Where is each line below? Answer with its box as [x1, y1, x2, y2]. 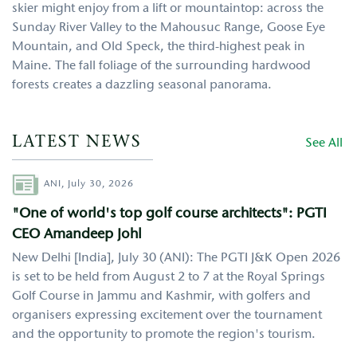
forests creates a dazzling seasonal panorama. [12, 78, 272, 92]
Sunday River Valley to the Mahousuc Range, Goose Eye [12, 21, 325, 34]
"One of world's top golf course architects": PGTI [12, 206, 327, 222]
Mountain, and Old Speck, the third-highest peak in [12, 40, 305, 53]
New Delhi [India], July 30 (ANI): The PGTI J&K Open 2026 [12, 251, 340, 265]
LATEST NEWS [12, 133, 142, 151]
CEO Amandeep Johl [12, 227, 142, 242]
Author [12, 173, 45, 190]
